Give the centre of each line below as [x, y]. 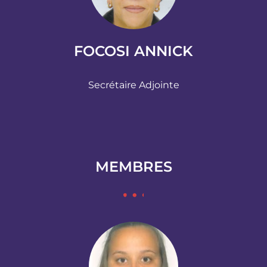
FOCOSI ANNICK [133, 51]
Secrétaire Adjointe [133, 85]
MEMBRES [133, 166]
